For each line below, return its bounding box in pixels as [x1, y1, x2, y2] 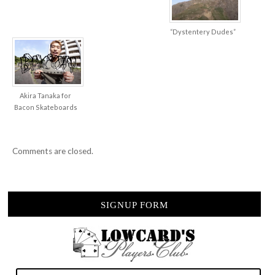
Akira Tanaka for [20, 91, 71, 100]
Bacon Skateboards [14, 103, 77, 112]
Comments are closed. [12, 146, 93, 157]
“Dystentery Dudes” [169, 27, 236, 36]
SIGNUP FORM [101, 199, 168, 210]
